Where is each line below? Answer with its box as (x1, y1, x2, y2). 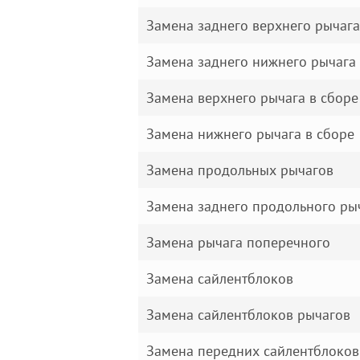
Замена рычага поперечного (146, 233, 330, 252)
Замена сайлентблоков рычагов (146, 305, 350, 324)
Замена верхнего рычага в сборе (146, 88, 358, 107)
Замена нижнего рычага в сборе (146, 125, 354, 143)
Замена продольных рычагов (146, 161, 333, 179)
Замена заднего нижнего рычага (146, 52, 356, 71)
